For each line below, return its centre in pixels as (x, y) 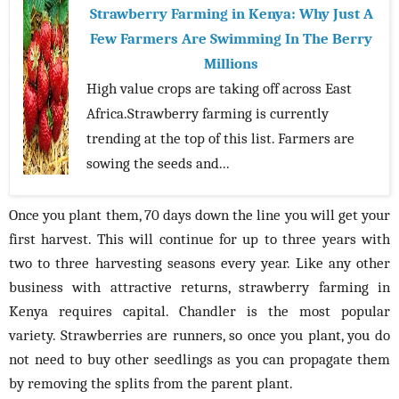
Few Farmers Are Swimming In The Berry (231, 39)
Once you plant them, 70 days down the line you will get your (199, 215)
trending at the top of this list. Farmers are (220, 138)
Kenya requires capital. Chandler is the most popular (199, 311)
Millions (231, 64)
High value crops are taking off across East (219, 89)
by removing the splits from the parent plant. (151, 383)
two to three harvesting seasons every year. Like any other (199, 263)
